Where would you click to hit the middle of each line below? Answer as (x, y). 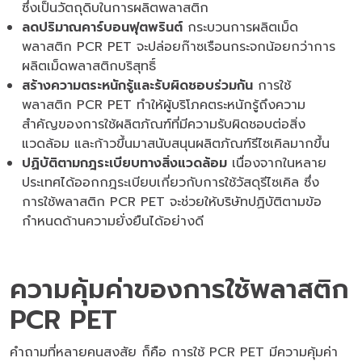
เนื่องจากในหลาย (277, 163)
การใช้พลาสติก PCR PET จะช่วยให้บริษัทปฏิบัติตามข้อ (172, 202)
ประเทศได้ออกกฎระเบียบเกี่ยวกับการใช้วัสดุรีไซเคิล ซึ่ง (170, 182)
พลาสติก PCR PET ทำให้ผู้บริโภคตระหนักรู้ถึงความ (164, 105)
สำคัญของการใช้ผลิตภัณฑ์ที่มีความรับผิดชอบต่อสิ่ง (164, 124)
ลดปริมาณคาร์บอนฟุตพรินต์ (102, 27)
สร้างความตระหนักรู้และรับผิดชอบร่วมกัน (137, 85)
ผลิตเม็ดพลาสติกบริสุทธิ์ (91, 66)
